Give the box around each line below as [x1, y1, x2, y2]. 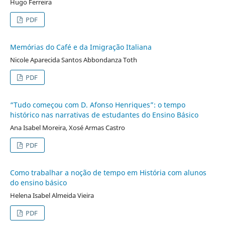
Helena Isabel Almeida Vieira [10, 190, 94, 200]
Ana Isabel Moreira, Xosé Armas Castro [10, 123, 125, 132]
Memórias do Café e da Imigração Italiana [10, 42, 152, 52]
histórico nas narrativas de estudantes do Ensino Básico [10, 109, 198, 120]
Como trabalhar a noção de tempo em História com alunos [10, 167, 206, 177]
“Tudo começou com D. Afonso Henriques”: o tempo [10, 99, 185, 109]
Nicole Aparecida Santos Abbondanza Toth [10, 55, 137, 64]
